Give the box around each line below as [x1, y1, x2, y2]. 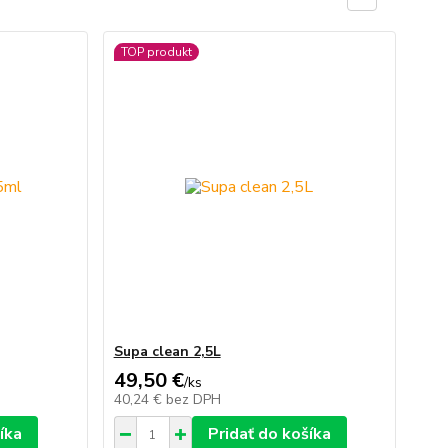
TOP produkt [120, 44, 192, 61]
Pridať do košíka [207, 423, 331, 446]
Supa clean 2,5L [113, 342, 221, 362]
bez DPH [165, 390, 221, 410]
